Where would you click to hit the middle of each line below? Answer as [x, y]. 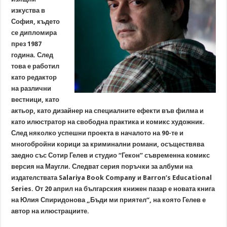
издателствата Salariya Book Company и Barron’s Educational [112, 178]
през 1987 [27, 44]
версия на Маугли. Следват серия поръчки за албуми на [102, 166]
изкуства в [28, 10]
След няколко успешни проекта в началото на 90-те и [98, 133]
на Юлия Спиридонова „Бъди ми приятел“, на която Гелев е [109, 200]
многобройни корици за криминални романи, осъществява [108, 144]
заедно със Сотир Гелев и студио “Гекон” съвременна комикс [111, 155]
